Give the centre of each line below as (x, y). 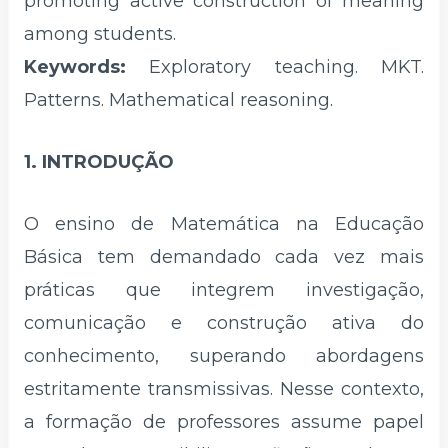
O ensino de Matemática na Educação (224, 223)
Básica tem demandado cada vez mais (224, 256)
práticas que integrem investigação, (224, 289)
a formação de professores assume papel (224, 421)
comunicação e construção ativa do (224, 322)
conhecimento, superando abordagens (224, 355)
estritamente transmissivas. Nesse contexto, (224, 388)
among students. (100, 34)
